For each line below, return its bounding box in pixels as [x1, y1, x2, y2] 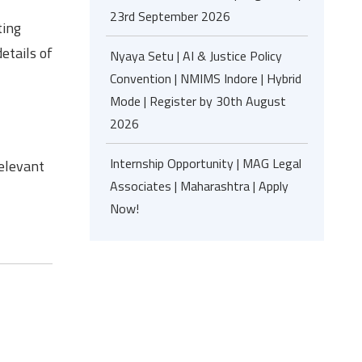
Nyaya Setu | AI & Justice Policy [110, 46, 282, 65]
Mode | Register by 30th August [110, 91, 286, 111]
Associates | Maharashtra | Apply [110, 176, 288, 196]
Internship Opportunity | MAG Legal [110, 154, 301, 173]
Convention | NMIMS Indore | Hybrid [110, 69, 301, 88]
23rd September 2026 [110, 6, 230, 26]
